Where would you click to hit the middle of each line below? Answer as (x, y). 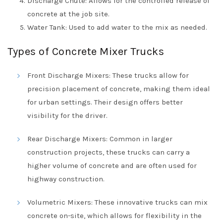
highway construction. (66, 179)
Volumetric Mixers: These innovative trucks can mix (117, 202)
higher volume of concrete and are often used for (112, 166)
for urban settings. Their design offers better (105, 102)
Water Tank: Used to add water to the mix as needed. (117, 27)
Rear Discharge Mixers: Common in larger (100, 139)
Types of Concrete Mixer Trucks (86, 52)
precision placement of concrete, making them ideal (119, 89)
